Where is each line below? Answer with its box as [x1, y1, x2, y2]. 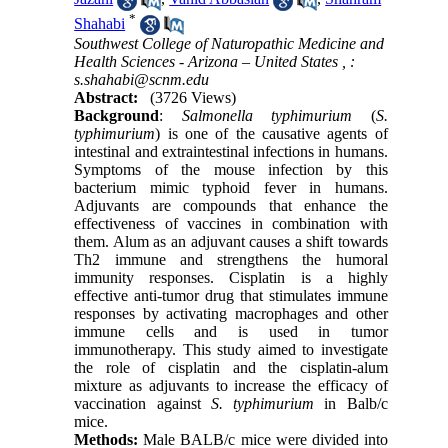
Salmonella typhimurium [181, 107, 371, 125]
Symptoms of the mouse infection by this [74, 161, 388, 179]
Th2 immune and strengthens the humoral [74, 251, 388, 269]
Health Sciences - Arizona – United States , [74, 53, 351, 71]
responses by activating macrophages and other [74, 305, 388, 323]
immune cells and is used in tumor [74, 323, 388, 341]
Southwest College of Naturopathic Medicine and [74, 35, 385, 53]
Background [74, 107, 160, 125]
